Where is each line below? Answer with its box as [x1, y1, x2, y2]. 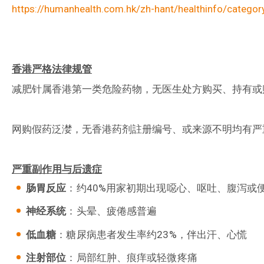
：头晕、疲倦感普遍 [66, 205, 157, 217]
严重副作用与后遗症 [12, 163, 102, 176]
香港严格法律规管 [12, 63, 92, 75]
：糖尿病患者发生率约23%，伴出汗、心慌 [56, 228, 247, 240]
